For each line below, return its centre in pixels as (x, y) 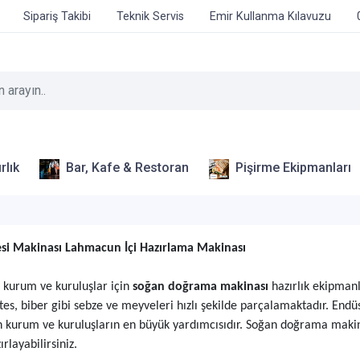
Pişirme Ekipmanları (293, 168)
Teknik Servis (150, 16)
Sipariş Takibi (57, 16)
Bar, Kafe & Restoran (127, 168)
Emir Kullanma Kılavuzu (270, 16)
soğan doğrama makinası (202, 287)
